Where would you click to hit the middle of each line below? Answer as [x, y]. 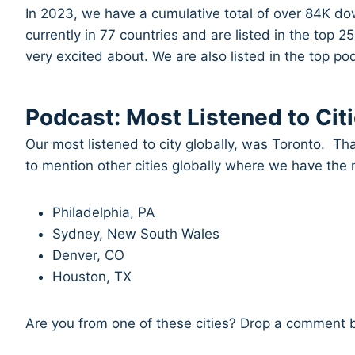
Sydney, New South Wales [136, 234]
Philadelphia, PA [104, 213]
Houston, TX [92, 277]
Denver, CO [89, 256]
